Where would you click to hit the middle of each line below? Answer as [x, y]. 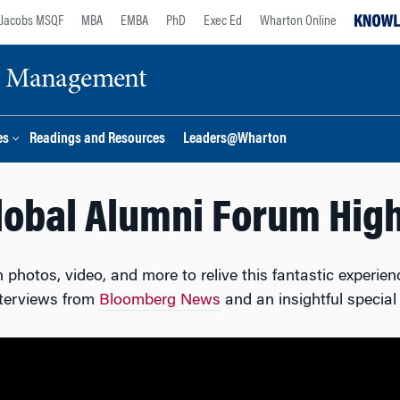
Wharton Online [298, 21]
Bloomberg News [159, 301]
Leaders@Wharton [235, 140]
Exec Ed [223, 21]
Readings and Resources [97, 140]
